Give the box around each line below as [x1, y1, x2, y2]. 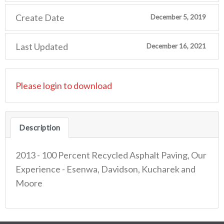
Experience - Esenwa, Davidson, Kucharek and [15, 163, 195, 174]
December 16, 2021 [146, 42, 206, 50]
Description [19, 123, 60, 132]
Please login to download [15, 79, 112, 91]
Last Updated [15, 40, 68, 52]
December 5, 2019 [150, 13, 206, 21]
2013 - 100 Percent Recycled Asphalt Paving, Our [15, 149, 206, 160]
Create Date [15, 11, 64, 23]
